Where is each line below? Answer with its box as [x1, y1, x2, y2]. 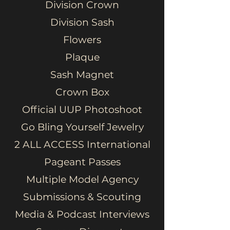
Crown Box [55, 86, 109, 98]
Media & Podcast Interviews [15, 208, 149, 220]
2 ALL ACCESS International [14, 139, 150, 150]
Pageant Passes [44, 156, 121, 168]
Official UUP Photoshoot [22, 104, 142, 116]
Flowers [63, 34, 101, 46]
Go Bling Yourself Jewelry [21, 121, 144, 133]
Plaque [65, 51, 100, 63]
